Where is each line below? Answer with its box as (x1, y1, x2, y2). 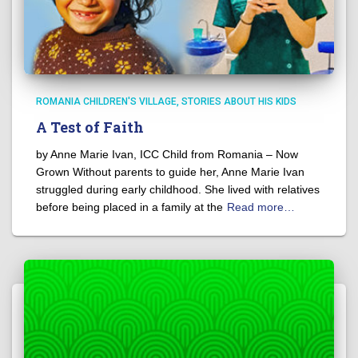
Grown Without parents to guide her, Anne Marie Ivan (36, 165, 304, 179)
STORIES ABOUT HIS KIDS (181, 96, 296, 108)
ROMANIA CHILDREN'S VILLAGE (36, 96, 177, 108)
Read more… (227, 201, 295, 214)
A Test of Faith (36, 117, 144, 137)
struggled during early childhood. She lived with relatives (36, 183, 320, 197)
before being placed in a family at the (36, 201, 223, 214)
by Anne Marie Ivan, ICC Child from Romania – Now (36, 148, 298, 161)
